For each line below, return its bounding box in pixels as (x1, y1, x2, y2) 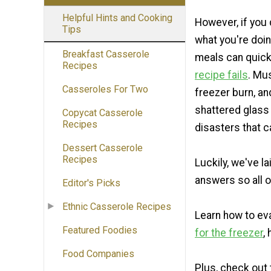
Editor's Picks (62, 177, 120, 189)
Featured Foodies (62, 224, 137, 237)
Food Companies (62, 248, 134, 260)
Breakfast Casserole (62, 48, 149, 60)
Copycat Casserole (62, 107, 143, 119)
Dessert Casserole (62, 142, 143, 154)
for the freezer (195, 226, 263, 239)
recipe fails (195, 68, 248, 81)
